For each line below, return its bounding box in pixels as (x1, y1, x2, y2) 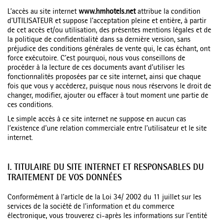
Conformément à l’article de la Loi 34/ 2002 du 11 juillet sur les (7, 194, 201, 202)
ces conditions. (7, 102, 53, 110)
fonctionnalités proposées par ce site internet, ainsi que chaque (7, 74, 201, 82)
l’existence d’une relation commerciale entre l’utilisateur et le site (7, 125, 207, 133)
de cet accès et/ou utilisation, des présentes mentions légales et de (7, 27, 211, 35)
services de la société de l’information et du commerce (7, 203, 174, 211)
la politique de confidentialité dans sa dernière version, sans (7, 36, 191, 44)
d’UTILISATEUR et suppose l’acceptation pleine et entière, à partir (7, 18, 206, 26)
